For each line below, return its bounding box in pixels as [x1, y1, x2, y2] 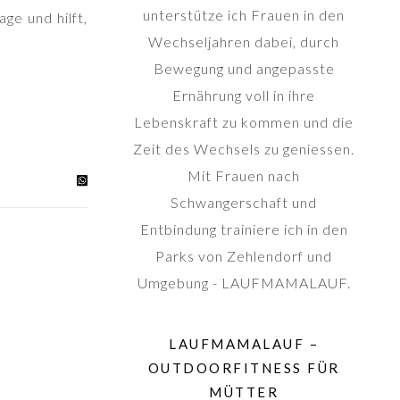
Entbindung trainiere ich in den [139, 221, 348, 237]
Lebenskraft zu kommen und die [134, 113, 354, 130]
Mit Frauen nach [187, 167, 300, 184]
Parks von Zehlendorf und [155, 247, 332, 264]
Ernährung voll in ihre [172, 87, 315, 104]
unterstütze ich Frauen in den [143, 6, 345, 23]
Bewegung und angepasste [153, 60, 335, 77]
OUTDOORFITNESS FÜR [147, 360, 340, 376]
